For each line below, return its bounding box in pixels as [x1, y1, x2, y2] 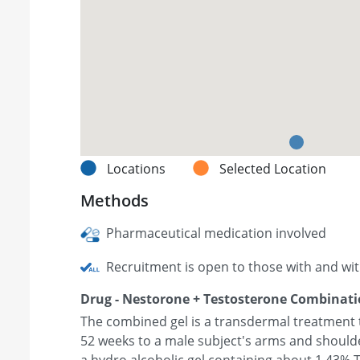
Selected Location [219, 160, 326, 178]
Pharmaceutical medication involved [103, 224, 326, 243]
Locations [107, 160, 169, 178]
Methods [80, 190, 149, 212]
